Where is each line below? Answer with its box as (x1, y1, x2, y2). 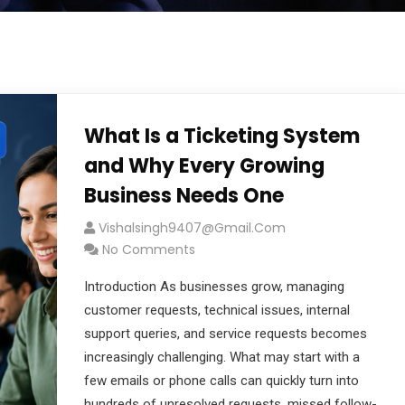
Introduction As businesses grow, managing (83, 278, 344, 295)
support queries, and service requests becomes (83, 325, 367, 342)
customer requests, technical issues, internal (83, 302, 350, 318)
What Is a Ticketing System (83, 122, 360, 150)
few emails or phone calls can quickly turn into (83, 372, 359, 389)
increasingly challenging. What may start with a (83, 349, 360, 365)
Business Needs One (83, 182, 284, 210)
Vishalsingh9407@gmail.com (98, 219, 286, 237)
